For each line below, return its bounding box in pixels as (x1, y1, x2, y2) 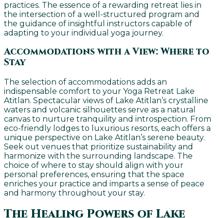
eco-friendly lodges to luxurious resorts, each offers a (4, 123, 211, 133)
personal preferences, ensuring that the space (4, 169, 184, 179)
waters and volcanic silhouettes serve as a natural (4, 105, 196, 114)
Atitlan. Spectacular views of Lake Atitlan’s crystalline (4, 95, 208, 105)
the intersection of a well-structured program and (4, 10, 200, 19)
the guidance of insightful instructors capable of (4, 19, 192, 29)
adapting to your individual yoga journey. (4, 28, 163, 38)
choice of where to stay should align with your (4, 160, 183, 170)
